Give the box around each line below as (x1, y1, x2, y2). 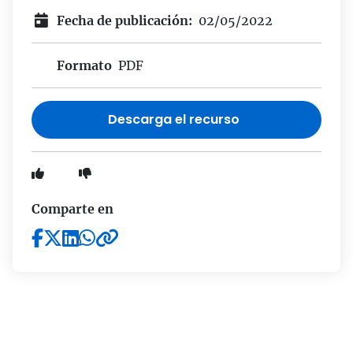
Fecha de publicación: (57, 13, 192, 29)
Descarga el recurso (108, 110, 240, 129)
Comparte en (32, 201, 113, 217)
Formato (57, 58, 112, 74)
